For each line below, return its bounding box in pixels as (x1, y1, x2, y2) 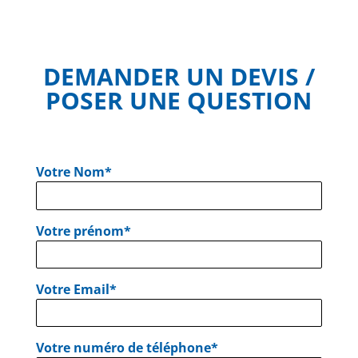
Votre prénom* (35, 221, 131, 240)
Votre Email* (35, 280, 117, 298)
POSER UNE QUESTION (46, 84, 312, 117)
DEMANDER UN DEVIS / (42, 60, 315, 93)
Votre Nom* (35, 163, 112, 181)
